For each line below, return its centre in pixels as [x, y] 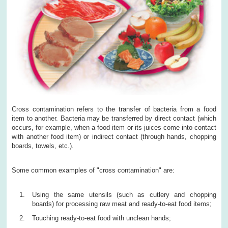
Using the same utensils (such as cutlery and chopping [124, 194]
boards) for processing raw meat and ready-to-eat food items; [122, 204]
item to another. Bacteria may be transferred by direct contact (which [114, 118]
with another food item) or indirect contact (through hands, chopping [114, 136]
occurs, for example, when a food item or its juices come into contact [114, 127]
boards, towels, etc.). [43, 146]
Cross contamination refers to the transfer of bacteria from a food [114, 109]
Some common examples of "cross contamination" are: [93, 170]
